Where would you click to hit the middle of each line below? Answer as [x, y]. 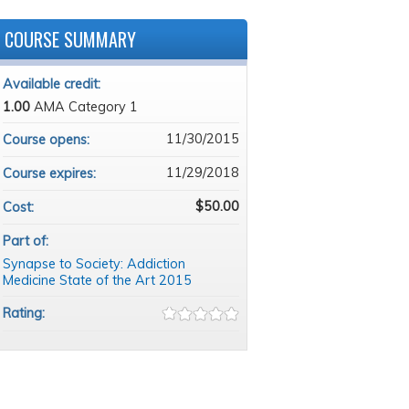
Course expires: [51, 173]
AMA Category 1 [85, 107]
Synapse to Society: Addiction [94, 264]
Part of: [27, 241]
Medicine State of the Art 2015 [97, 280]
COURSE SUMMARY [70, 39]
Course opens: [47, 140]
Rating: [25, 313]
